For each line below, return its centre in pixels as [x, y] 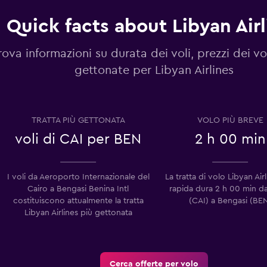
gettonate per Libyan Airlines [154, 70]
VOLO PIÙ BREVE [230, 120]
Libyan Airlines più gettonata [78, 212]
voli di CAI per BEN [78, 139]
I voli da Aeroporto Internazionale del [78, 177]
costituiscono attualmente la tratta [78, 201]
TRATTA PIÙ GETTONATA [78, 120]
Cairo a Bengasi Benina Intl [78, 189]
